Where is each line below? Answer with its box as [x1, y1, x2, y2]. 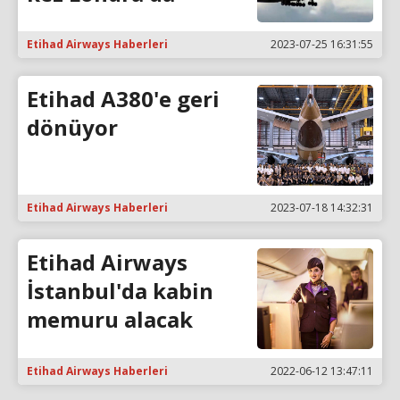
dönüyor [27, 112, 118, 143]
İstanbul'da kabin [27, 275, 213, 305]
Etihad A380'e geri [27, 84, 220, 114]
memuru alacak [27, 304, 193, 334]
